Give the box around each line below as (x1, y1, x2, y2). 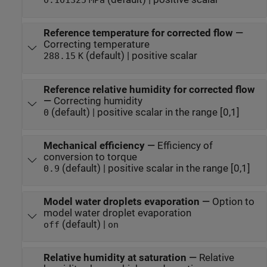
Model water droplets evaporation (43, 195, 200, 207)
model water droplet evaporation (43, 207, 191, 219)
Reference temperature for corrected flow (43, 27, 233, 39)
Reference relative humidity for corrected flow (43, 83, 255, 95)
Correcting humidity (53, 95, 142, 107)
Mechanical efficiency (43, 139, 145, 151)
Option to (212, 195, 254, 207)
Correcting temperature (43, 39, 150, 51)
